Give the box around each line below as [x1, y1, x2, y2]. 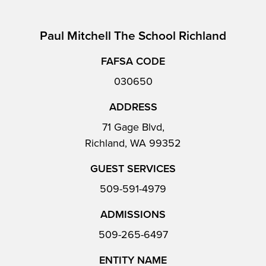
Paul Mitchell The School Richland [40, 28, 226, 43]
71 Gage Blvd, [102, 121, 164, 134]
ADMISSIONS [100, 208, 166, 221]
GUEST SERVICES [90, 162, 176, 175]
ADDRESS [109, 100, 157, 113]
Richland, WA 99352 [85, 137, 181, 150]
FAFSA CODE [101, 55, 165, 68]
